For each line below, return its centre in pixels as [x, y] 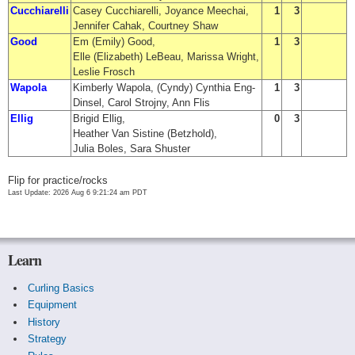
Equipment [52, 305]
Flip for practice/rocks [58, 180]
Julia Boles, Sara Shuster [132, 149]
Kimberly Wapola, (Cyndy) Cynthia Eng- [164, 88]
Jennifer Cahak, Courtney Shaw [145, 26]
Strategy [47, 339]
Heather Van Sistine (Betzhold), [145, 134]
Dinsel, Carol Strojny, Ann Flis [141, 103]
